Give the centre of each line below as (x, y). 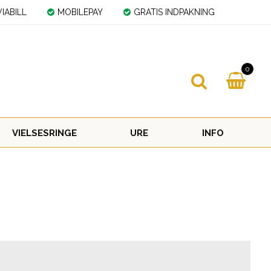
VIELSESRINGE (44, 133)
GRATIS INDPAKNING (175, 12)
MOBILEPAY (80, 12)
